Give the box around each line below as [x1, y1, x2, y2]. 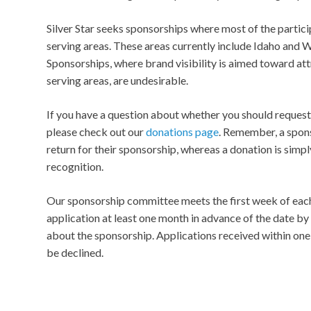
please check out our [47, 125, 146, 138]
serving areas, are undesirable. [47, 74, 188, 87]
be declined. [47, 246, 103, 259]
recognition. [47, 160, 103, 173]
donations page [146, 125, 219, 138]
